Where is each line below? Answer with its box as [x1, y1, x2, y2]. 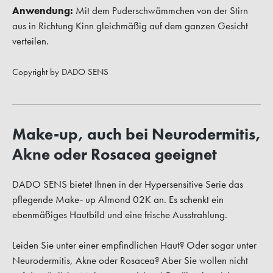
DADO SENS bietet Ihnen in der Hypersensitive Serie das [12, 177, 243, 191]
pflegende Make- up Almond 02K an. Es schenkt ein [12, 193, 224, 207]
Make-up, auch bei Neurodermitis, [12, 124, 261, 145]
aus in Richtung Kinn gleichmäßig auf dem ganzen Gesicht [12, 19, 248, 33]
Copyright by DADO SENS [12, 66, 108, 78]
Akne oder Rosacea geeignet [12, 144, 217, 165]
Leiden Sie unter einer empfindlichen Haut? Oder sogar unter [12, 238, 257, 252]
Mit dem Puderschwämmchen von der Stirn [73, 4, 248, 18]
